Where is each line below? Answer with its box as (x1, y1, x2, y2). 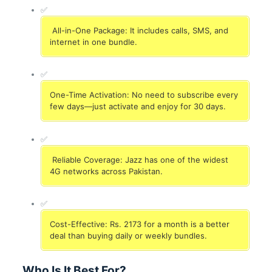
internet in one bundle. (49, 36, 137, 47)
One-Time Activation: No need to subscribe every (49, 90, 238, 100)
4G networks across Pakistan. (49, 166, 163, 176)
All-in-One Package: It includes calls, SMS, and (49, 25, 228, 35)
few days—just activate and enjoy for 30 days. (49, 101, 226, 112)
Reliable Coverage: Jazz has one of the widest (49, 154, 228, 165)
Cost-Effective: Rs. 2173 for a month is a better (49, 219, 229, 229)
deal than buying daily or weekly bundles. (49, 231, 207, 241)
